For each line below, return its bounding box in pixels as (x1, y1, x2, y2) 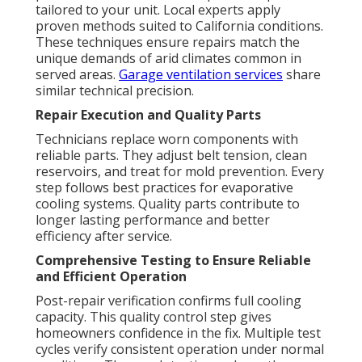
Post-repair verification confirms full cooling (36, 292, 301, 310)
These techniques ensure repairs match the (36, 33, 300, 52)
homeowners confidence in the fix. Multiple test (36, 324, 321, 343)
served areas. (36, 65, 119, 84)
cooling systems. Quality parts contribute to (36, 195, 300, 213)
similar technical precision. (36, 82, 194, 100)
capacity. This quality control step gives (36, 308, 271, 326)
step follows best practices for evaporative (36, 179, 293, 197)
